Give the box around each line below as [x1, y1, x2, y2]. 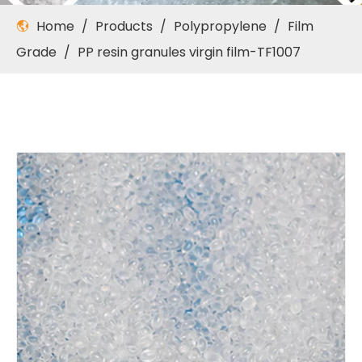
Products [95, 17, 153, 36]
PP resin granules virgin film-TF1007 [78, 43, 301, 61]
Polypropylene [174, 17, 267, 36]
